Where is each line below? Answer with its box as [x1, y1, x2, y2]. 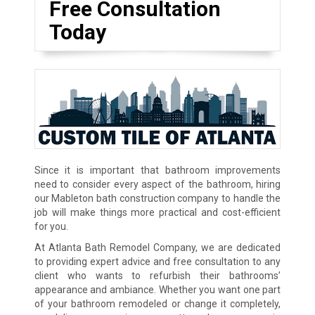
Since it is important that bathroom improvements [34, 164, 281, 176]
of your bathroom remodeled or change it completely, [34, 297, 281, 309]
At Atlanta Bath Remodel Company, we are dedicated [34, 241, 281, 253]
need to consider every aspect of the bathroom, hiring [34, 178, 281, 190]
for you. [34, 220, 68, 232]
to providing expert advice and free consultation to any [34, 255, 281, 267]
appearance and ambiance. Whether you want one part [34, 283, 281, 295]
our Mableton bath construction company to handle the [34, 192, 281, 204]
